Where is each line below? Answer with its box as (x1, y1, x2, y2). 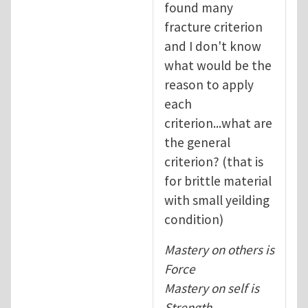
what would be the (164, 57, 272, 74)
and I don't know (164, 38, 261, 55)
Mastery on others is (164, 241, 274, 258)
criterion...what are (164, 115, 272, 132)
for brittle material (164, 173, 272, 190)
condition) (164, 211, 229, 228)
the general (164, 134, 230, 151)
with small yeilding (164, 192, 269, 209)
